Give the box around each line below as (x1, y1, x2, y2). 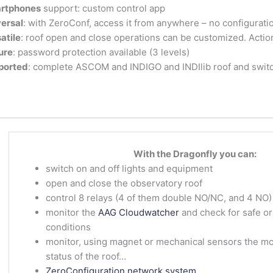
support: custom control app (41, 2, 165, 15)
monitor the (45, 207, 98, 219)
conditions (45, 221, 91, 233)
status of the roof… (45, 250, 126, 263)
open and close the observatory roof (45, 177, 202, 190)
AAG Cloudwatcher (97, 207, 179, 219)
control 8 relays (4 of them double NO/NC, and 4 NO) (45, 192, 272, 204)
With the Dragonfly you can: (133, 148, 257, 160)
